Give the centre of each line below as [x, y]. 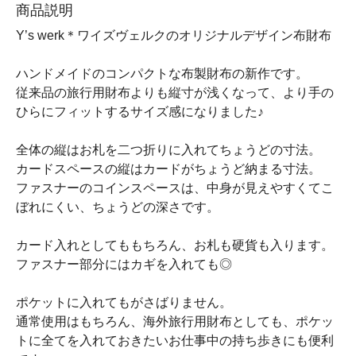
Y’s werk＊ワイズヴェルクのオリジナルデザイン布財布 [174, 35]
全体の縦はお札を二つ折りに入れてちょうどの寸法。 [168, 150]
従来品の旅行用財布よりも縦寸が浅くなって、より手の [175, 93]
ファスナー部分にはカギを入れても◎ [124, 264]
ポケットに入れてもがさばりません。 [124, 302]
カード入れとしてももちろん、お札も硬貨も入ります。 [175, 245]
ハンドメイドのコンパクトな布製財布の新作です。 [162, 74]
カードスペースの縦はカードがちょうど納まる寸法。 [168, 169]
